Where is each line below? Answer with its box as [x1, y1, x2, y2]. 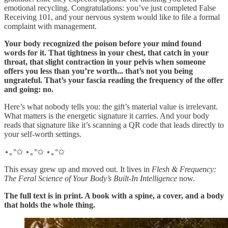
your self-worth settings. [4, 130, 81, 139]
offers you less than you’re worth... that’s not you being [4, 67, 193, 76]
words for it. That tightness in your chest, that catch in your [4, 48, 209, 58]
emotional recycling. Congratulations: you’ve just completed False [4, 4, 216, 13]
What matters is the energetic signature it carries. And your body [4, 111, 209, 121]
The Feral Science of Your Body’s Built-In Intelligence [4, 174, 177, 183]
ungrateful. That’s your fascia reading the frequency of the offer [4, 76, 223, 85]
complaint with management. [4, 22, 97, 31]
